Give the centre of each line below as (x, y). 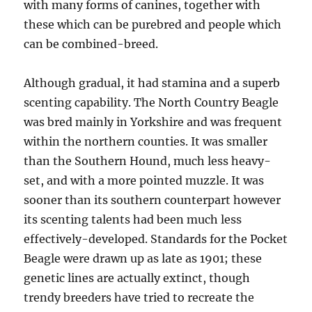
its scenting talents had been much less (133, 219)
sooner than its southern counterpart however (153, 200)
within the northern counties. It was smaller (146, 141)
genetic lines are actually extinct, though (137, 278)
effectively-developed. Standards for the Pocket (156, 239)
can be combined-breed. (91, 44)
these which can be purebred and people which (153, 24)
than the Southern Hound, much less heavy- (148, 161)
